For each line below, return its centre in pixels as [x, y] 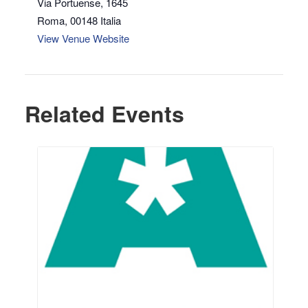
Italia [111, 20]
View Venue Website [83, 38]
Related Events [104, 113]
